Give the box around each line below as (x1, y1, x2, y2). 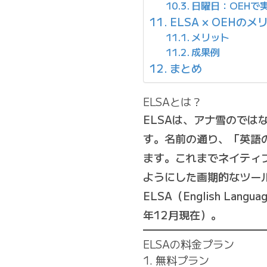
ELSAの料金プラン (143, 236, 234, 252)
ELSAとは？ (143, 94, 202, 109)
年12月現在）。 (143, 207, 222, 222)
